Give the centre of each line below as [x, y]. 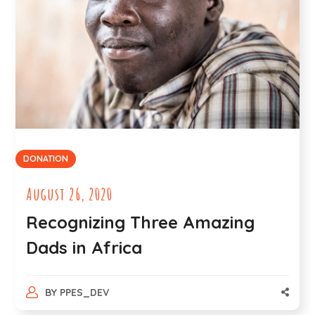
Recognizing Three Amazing [141, 222]
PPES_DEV [84, 292]
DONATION [46, 158]
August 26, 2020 [70, 194]
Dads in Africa [84, 247]
